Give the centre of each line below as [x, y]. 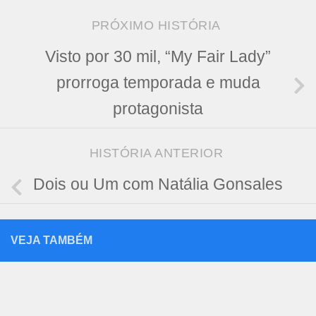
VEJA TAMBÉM [51, 240]
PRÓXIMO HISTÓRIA [158, 25]
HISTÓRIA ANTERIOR [158, 153]
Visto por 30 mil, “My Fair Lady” [158, 57]
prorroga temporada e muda [158, 83]
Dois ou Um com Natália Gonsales [158, 185]
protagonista [158, 109]
